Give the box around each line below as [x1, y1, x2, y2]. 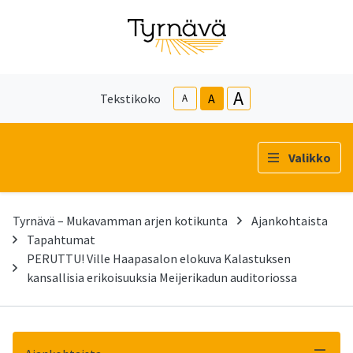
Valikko [288, 149, 331, 165]
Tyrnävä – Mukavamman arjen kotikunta [13, 212, 228, 229]
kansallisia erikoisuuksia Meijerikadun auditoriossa [27, 269, 297, 285]
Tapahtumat [27, 231, 95, 247]
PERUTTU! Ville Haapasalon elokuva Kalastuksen [27, 250, 291, 266]
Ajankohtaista [251, 212, 328, 229]
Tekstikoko [99, 90, 161, 106]
